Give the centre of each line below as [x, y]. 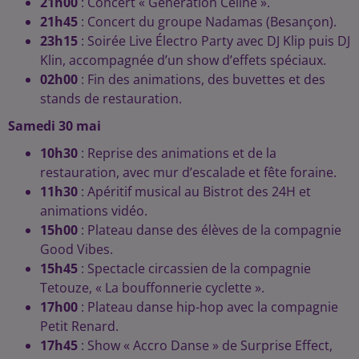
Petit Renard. [79, 327]
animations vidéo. [94, 211]
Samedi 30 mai [54, 126]
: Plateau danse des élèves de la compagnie [210, 230]
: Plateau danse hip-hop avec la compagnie [208, 307]
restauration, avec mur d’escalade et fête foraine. [188, 173]
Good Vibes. [77, 250]
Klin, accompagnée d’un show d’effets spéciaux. [183, 61]
